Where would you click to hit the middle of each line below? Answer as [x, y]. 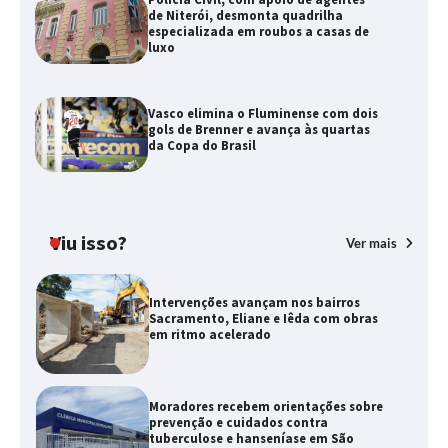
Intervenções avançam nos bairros [254, 302]
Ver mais [373, 242]
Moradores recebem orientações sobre [265, 406]
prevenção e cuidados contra [238, 422]
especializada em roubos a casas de [259, 31]
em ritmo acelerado [209, 334]
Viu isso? [88, 243]
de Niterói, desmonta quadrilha [246, 15]
